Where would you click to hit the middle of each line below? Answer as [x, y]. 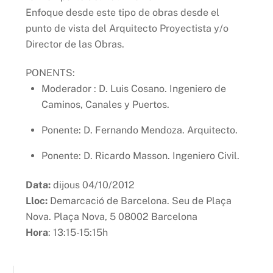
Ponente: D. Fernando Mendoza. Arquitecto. [140, 130]
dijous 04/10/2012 [93, 185]
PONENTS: [51, 73]
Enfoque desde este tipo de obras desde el [123, 12]
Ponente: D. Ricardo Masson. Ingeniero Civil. [140, 155]
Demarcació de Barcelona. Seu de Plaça [140, 200]
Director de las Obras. [75, 44]
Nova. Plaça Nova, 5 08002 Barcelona [112, 216]
